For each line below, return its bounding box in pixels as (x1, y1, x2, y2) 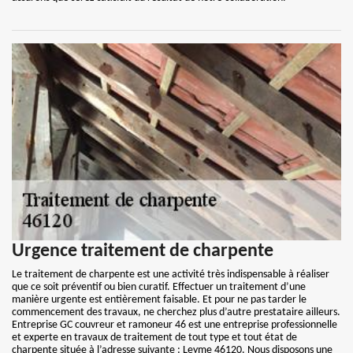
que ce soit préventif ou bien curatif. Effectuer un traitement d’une (12, 281, 306, 293)
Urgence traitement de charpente (12, 242, 273, 261)
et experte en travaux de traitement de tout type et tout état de (12, 332, 297, 344)
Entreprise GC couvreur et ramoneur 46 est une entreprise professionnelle (12, 319, 337, 331)
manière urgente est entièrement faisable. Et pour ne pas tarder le (12, 294, 307, 306)
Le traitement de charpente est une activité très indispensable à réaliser (12, 269, 329, 281)
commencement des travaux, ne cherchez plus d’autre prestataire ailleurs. (12, 307, 340, 318)
